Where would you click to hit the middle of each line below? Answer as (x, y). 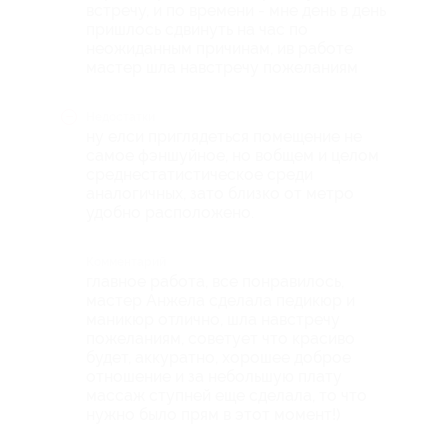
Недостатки (120, 116)
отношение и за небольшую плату (214, 376)
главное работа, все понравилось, (215, 281)
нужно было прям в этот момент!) (213, 414)
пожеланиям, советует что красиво (220, 338)
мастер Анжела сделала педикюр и (220, 300)
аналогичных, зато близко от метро (220, 193)
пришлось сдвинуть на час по (197, 29)
